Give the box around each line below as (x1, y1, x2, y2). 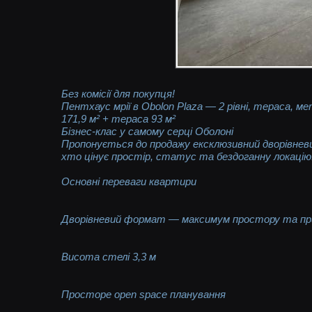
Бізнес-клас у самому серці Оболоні (61, 125, 234, 137)
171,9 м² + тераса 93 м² (61, 112, 176, 125)
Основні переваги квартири (61, 175, 197, 187)
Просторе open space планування (61, 288, 226, 300)
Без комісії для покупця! (61, 87, 175, 100)
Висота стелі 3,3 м (61, 250, 157, 263)
